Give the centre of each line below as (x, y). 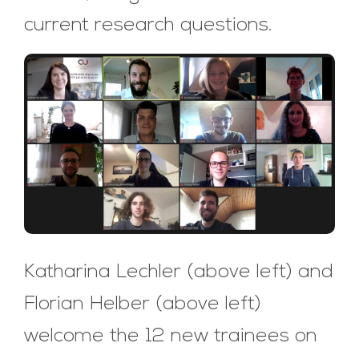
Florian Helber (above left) (143, 305)
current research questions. (148, 26)
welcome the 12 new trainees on (171, 337)
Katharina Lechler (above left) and (179, 273)
